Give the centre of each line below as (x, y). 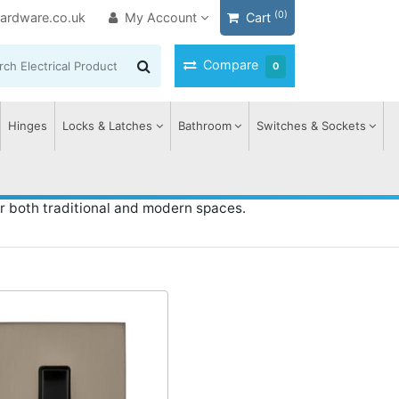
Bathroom (204, 126)
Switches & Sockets (311, 126)
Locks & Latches (108, 126)
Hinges (28, 126)
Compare (231, 65)
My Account (161, 17)
